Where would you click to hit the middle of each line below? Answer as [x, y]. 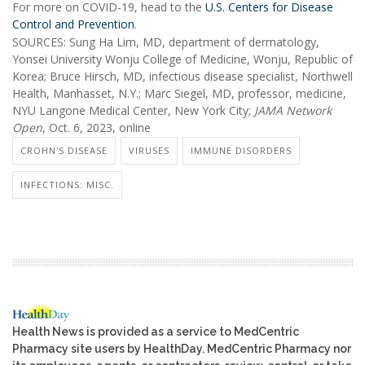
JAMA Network [293, 110]
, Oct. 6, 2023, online [97, 127]
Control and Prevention [73, 24]
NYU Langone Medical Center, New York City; [133, 110]
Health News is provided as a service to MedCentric [156, 331]
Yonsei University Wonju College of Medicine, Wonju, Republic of [182, 59]
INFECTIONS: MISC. [67, 185]
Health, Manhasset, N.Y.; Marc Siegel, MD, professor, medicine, [179, 93]
